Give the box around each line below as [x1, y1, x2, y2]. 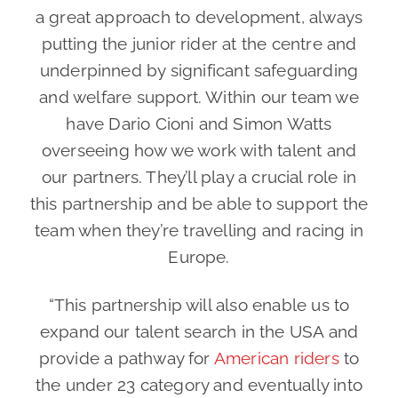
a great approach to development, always [35, 7, 363, 28]
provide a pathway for [38, 348, 214, 369]
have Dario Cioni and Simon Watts [66, 114, 332, 134]
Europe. [168, 247, 230, 267]
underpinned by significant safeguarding [39, 60, 359, 81]
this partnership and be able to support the [29, 194, 369, 214]
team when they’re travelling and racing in [35, 220, 363, 241]
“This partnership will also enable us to [48, 295, 350, 315]
